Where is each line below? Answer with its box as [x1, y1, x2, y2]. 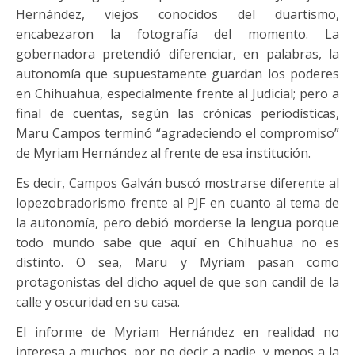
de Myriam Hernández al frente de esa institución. [16, 144, 311, 162]
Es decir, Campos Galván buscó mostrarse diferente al [16, 174, 339, 192]
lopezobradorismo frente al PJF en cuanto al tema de [16, 194, 339, 212]
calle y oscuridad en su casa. [16, 293, 180, 311]
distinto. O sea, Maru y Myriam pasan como [16, 254, 339, 271]
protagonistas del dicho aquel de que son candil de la [16, 273, 339, 291]
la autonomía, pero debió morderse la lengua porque [16, 214, 339, 231]
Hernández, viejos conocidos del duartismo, [16, 6, 339, 23]
